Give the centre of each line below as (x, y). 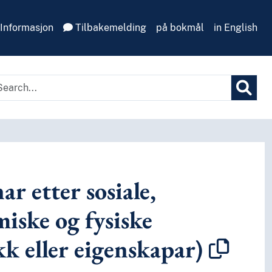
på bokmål (180, 28)
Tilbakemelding (110, 28)
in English (236, 28)
